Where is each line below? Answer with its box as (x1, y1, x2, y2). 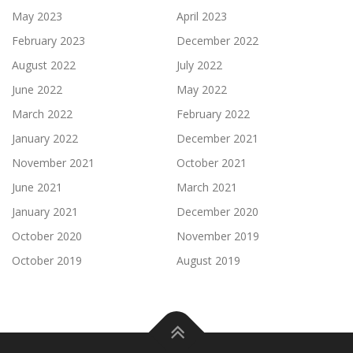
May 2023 (12, 8, 62, 24)
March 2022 (12, 106, 72, 121)
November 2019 (176, 228, 259, 243)
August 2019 (176, 252, 240, 268)
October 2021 (176, 154, 247, 170)
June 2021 (12, 179, 62, 195)
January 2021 (12, 203, 78, 219)
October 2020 (12, 228, 82, 243)
